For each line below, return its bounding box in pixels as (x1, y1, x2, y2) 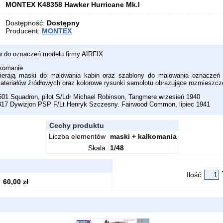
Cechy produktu (47, 121, 104, 129)
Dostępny (47, 19, 80, 27)
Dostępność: (5, 19, 47, 27)
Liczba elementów (48, 132, 106, 140)
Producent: (5, 27, 42, 35)
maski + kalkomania (110, 132, 177, 140)
